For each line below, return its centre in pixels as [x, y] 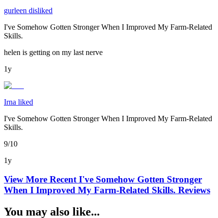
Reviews [193, 190]
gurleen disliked [28, 11]
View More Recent [41, 180]
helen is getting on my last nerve [53, 53]
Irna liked [18, 102]
